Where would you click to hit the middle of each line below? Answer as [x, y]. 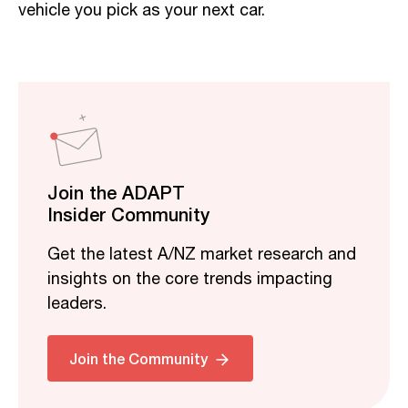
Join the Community [138, 358]
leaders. [77, 304]
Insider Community [128, 214]
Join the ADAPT [116, 192]
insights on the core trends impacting [190, 279]
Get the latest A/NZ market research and [202, 255]
